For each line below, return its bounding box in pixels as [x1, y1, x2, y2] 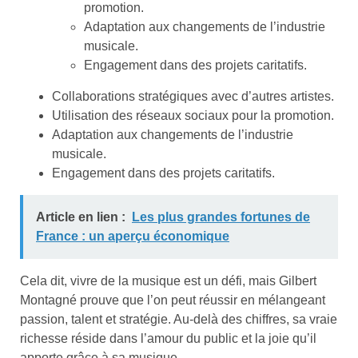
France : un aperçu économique [36, 229, 229, 244]
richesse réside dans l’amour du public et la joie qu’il [20, 332, 316, 346]
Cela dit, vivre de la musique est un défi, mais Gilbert [20, 274, 316, 288]
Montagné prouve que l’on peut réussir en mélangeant [20, 293, 325, 308]
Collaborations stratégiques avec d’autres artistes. [52, 89, 334, 104]
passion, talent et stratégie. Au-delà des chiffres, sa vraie [20, 312, 337, 327]
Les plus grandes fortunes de [132, 210, 310, 225]
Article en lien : [36, 210, 125, 225]
